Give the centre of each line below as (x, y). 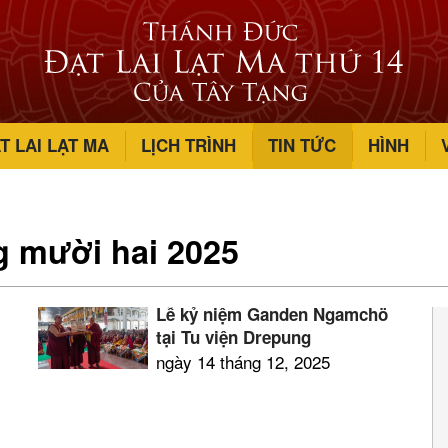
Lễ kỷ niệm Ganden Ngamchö (271, 314)
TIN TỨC (302, 145)
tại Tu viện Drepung (233, 337)
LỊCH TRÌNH (188, 145)
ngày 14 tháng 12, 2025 (242, 361)
